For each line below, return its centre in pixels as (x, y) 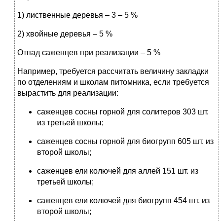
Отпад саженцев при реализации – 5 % (89, 53)
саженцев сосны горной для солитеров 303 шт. (123, 112)
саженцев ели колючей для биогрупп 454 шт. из (123, 201)
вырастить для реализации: (68, 93)
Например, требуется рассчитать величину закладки (113, 72)
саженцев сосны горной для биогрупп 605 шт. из (125, 142)
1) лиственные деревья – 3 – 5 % (77, 15)
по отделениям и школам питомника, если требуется (113, 82)
